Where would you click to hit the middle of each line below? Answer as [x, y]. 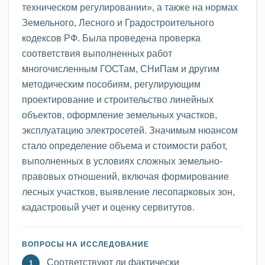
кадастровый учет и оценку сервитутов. [108, 207]
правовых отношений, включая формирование [125, 176]
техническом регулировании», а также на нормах [130, 7]
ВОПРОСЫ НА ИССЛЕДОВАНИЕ [85, 244]
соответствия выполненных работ [97, 53]
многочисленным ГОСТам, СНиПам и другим [121, 69]
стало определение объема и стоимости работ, [125, 146]
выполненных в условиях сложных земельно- [122, 161]
